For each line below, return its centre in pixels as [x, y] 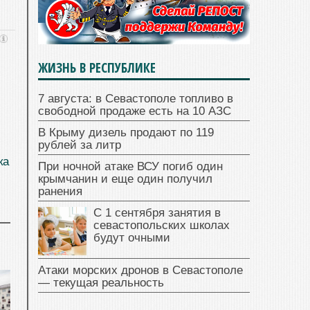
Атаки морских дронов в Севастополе [140, 271]
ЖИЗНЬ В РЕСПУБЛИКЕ [97, 68]
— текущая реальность [101, 283]
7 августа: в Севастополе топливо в [136, 99]
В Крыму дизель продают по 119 [126, 133]
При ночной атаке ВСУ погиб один [130, 167]
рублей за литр [80, 145]
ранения [60, 192]
